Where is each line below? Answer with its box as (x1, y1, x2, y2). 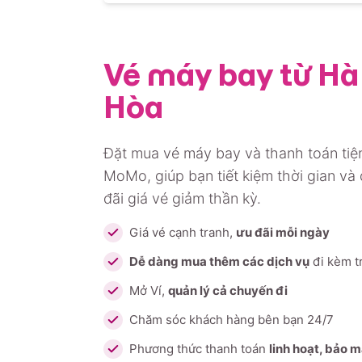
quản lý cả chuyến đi (168, 283, 288, 298)
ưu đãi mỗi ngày (236, 225, 330, 240)
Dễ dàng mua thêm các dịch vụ (129, 254, 309, 269)
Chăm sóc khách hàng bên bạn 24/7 (129, 312, 334, 327)
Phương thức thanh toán (129, 341, 269, 356)
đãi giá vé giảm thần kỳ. (103, 190, 261, 207)
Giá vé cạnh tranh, (129, 225, 236, 240)
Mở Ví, (129, 283, 168, 298)
